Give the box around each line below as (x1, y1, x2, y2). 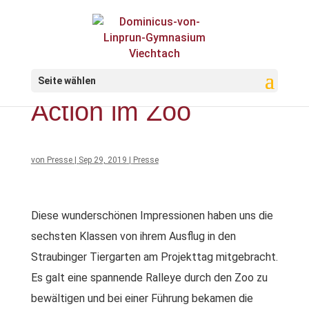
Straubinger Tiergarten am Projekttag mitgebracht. (30, 250, 278, 263)
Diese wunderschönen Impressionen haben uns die (30, 209, 273, 222)
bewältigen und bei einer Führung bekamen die (30, 292, 253, 305)
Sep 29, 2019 (78, 155, 127, 165)
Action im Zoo (30, 97, 191, 126)
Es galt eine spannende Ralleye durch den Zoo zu (30, 271, 268, 284)
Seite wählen (37, 75, 96, 86)
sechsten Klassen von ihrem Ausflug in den (30, 230, 236, 243)
